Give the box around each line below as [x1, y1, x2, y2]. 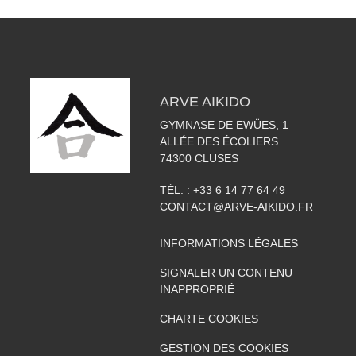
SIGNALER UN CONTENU [159, 265, 292, 279]
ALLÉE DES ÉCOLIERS [159, 134, 278, 148]
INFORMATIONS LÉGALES [159, 236, 298, 250]
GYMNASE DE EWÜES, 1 [159, 118, 288, 131]
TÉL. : [159, 183, 193, 196]
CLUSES [194, 151, 238, 164]
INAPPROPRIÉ [159, 282, 234, 296]
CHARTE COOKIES [159, 311, 258, 325]
